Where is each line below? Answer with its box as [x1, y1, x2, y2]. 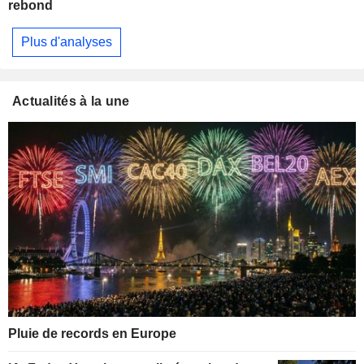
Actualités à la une [12, 93, 130, 108]
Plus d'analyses [21, 34, 112, 49]
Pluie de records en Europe [8, 327, 176, 341]
